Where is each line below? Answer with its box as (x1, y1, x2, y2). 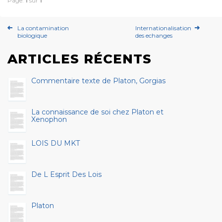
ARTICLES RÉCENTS (7, 51, 152, 67)
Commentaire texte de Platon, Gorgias (31, 76, 166, 85)
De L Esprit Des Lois (31, 170, 102, 179)
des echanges (135, 32, 172, 39)
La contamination (17, 24, 69, 32)
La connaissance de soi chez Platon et (31, 108, 164, 116)
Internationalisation (135, 24, 191, 32)
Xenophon (31, 115, 67, 124)
